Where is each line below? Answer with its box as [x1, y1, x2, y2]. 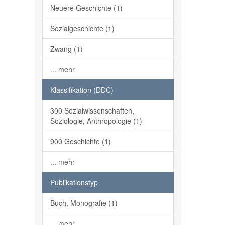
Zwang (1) [50, 44, 83, 54]
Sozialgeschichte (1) [50, 23, 115, 33]
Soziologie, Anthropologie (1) [50, 116, 142, 126]
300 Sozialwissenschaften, [50, 105, 134, 116]
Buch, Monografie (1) [50, 198, 118, 208]
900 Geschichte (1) [50, 136, 111, 146]
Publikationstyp [50, 177, 98, 187]
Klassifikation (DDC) [50, 85, 114, 95]
